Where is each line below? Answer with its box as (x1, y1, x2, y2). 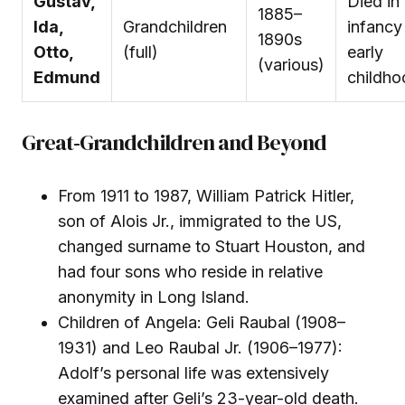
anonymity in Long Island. (58, 287, 250, 306)
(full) (123, 42, 158, 61)
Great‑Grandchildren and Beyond (22, 127, 327, 157)
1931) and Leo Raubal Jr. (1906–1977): (58, 337, 343, 357)
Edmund (33, 67, 100, 87)
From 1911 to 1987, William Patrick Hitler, (58, 185, 354, 205)
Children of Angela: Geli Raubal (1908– (58, 312, 345, 332)
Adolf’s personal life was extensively (58, 363, 329, 382)
